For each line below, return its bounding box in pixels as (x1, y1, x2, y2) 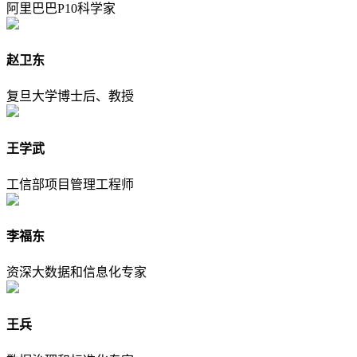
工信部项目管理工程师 (6, 177, 134, 191)
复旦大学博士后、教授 (6, 89, 134, 104)
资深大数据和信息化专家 (6, 265, 147, 280)
